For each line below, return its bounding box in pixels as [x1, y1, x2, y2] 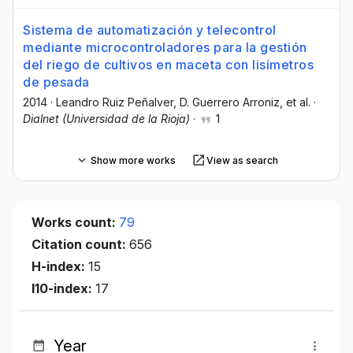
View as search [206, 154, 278, 166]
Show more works [90, 154, 176, 166]
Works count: [32, 214, 119, 231]
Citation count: [32, 236, 129, 253]
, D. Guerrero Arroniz [173, 95, 280, 110]
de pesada [23, 74, 90, 91]
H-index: [32, 258, 88, 275]
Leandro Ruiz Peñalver [56, 95, 173, 110]
